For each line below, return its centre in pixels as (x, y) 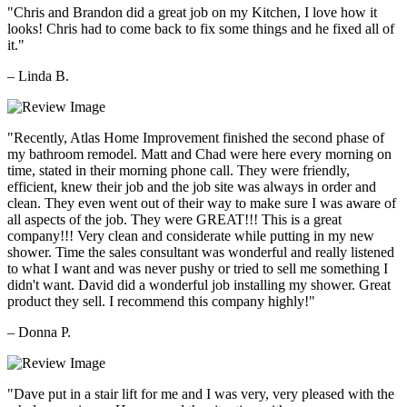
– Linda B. (38, 75)
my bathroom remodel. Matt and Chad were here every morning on (199, 154)
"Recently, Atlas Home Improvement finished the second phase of (196, 137)
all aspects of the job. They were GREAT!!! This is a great (174, 219)
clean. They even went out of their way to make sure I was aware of (202, 203)
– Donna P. (39, 332)
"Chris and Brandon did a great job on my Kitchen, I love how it (192, 12)
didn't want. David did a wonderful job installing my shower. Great (199, 284)
